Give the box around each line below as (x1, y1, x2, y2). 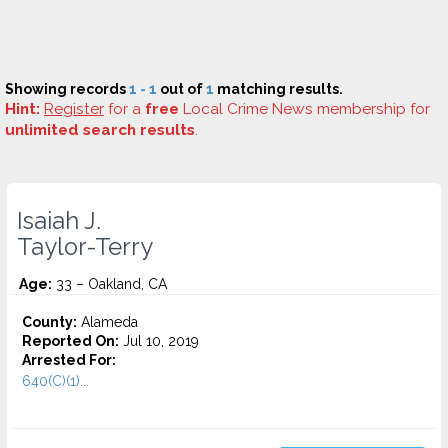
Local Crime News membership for (179, 100, 430, 118)
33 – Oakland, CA (52, 276, 167, 292)
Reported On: (22, 333, 119, 349)
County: (22, 314, 77, 330)
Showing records (5, 81, 129, 97)
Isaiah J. (17, 207, 101, 235)
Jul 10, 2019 (119, 333, 199, 349)
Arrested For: (22, 352, 116, 368)
